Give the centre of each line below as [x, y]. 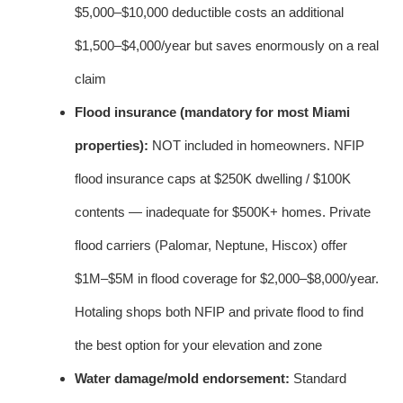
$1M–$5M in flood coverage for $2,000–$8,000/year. [227, 278]
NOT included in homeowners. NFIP [256, 145]
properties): [112, 145]
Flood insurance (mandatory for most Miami [212, 112]
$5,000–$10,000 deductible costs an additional [209, 12]
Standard [318, 378]
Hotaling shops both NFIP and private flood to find [219, 311]
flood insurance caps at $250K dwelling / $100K [213, 178]
